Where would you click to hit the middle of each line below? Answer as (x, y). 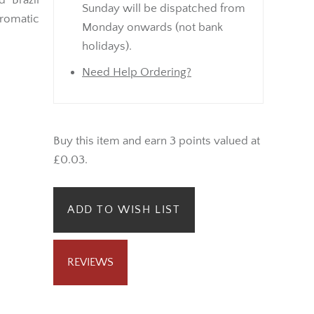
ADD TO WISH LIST (124, 210)
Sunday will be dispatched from (164, 8)
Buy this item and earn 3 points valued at (157, 141)
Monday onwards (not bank (152, 27)
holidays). (107, 46)
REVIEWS (90, 262)
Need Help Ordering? (137, 72)
